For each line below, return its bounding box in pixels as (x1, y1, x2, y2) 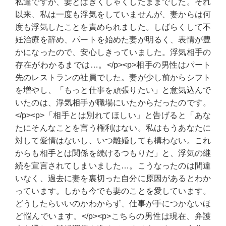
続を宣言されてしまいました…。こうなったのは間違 (15, 161, 211, 170)
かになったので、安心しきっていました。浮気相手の (15, 48, 211, 56)
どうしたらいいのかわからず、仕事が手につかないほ (15, 199, 211, 208)
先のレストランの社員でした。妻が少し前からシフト (15, 73, 211, 82)
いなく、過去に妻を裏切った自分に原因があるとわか (15, 174, 211, 183)
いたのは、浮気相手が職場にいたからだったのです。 (15, 98, 211, 107)
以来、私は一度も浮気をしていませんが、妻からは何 (15, 10, 211, 19)
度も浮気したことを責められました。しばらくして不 (15, 23, 211, 31)
